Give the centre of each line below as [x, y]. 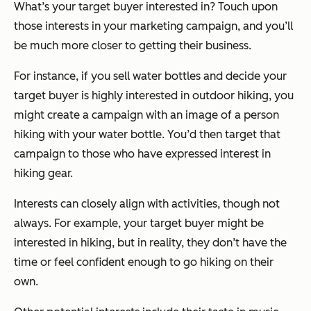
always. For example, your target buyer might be [139, 224]
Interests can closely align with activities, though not [147, 204]
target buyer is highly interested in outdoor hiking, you [154, 96]
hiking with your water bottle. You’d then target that [147, 135]
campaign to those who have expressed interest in [142, 154]
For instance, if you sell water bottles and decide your [150, 76]
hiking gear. [43, 174]
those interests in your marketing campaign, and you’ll [153, 26]
